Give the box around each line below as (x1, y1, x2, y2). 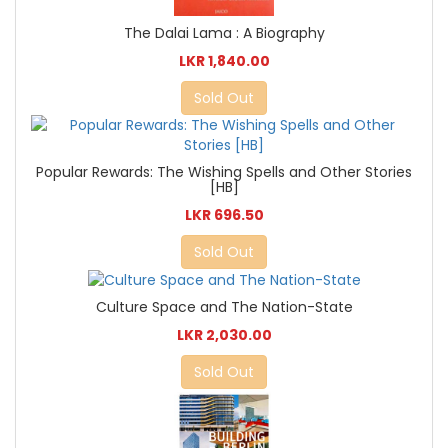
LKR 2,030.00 (176, 324, 272, 345)
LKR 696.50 (184, 204, 264, 225)
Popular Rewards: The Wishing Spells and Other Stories (36, 161, 412, 182)
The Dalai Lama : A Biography (123, 22, 325, 43)
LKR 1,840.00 (178, 50, 270, 71)
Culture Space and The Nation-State (95, 296, 353, 317)
